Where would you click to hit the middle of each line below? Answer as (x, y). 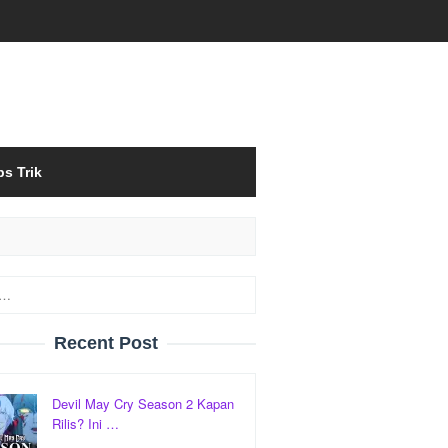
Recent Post (106, 343)
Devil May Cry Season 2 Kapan (143, 403)
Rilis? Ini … (85, 423)
